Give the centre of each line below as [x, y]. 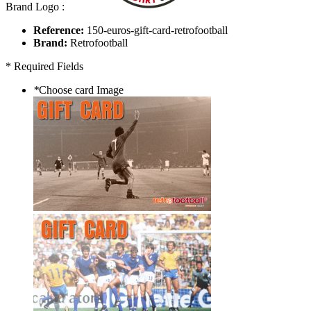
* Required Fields [44, 66]
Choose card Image [81, 90]
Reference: [59, 30]
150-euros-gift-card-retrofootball [157, 30]
